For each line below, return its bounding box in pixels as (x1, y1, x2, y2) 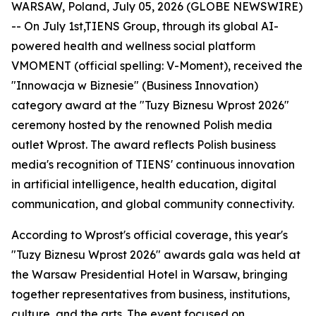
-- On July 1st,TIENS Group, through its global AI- (11, 19, 279, 33)
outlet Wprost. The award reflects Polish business (11, 138, 276, 152)
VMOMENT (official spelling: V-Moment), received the (11, 59, 303, 73)
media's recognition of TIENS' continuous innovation (11, 157, 295, 171)
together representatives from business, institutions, (11, 287, 290, 301)
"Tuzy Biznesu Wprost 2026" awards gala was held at (11, 248, 300, 262)
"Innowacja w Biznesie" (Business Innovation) (11, 78, 258, 92)
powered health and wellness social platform (11, 39, 255, 53)
